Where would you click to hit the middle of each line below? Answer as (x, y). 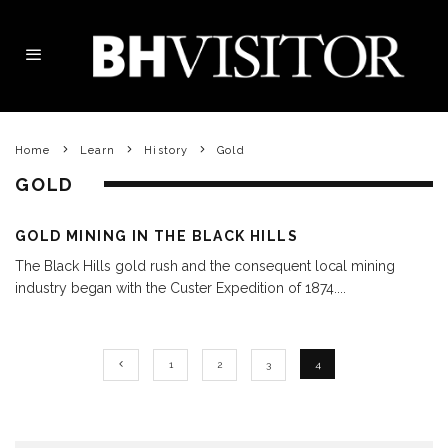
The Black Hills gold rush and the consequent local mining (205, 265)
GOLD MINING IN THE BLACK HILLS (156, 235)
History (166, 150)
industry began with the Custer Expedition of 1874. (176, 287)
